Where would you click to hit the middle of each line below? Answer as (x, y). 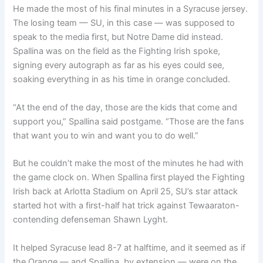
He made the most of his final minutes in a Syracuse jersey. (131, 9)
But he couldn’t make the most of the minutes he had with (129, 163)
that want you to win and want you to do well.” (106, 135)
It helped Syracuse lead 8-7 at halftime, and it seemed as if (129, 247)
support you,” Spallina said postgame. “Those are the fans (129, 121)
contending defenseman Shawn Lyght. (91, 220)
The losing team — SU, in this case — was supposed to (124, 23)
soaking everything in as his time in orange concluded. (122, 80)
